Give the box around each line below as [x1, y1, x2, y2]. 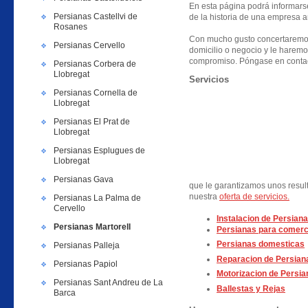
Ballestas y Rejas [217, 283, 285, 294]
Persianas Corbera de [54, 59, 136, 69]
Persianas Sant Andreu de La [54, 278, 163, 287]
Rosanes [54, 22, 87, 32]
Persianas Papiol [54, 259, 118, 269]
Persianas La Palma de [54, 193, 141, 203]
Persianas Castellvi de [54, 12, 137, 21]
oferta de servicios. [219, 192, 289, 201]
